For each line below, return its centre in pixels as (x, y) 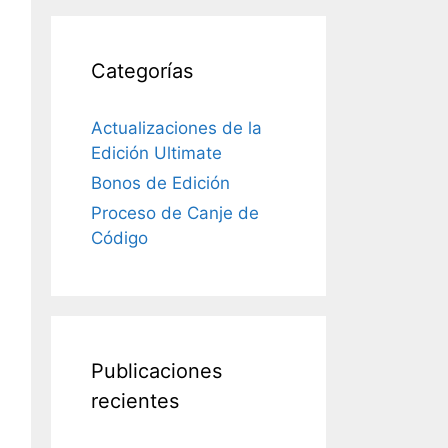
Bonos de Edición (160, 183)
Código (119, 238)
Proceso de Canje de (175, 213)
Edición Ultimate (156, 153)
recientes (135, 401)
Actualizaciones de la (176, 128)
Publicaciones (156, 371)
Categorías (142, 71)
